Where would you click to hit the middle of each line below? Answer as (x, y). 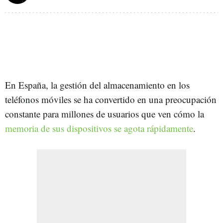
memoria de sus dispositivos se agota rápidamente (99, 128)
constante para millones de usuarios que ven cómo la (105, 113)
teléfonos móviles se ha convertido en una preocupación (111, 99)
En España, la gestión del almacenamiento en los (97, 85)
